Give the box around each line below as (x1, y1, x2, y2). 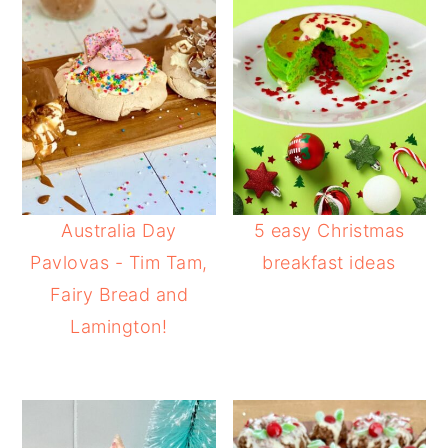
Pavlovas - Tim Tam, (30, 251, 208, 273)
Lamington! (70, 315, 168, 337)
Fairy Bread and (49, 283, 189, 305)
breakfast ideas (262, 251, 396, 273)
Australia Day (61, 219, 177, 241)
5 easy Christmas (253, 219, 405, 241)
